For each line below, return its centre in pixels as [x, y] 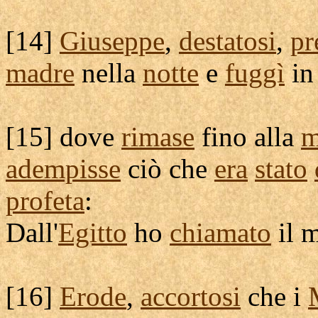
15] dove [68, 137]
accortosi [191, 296]
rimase [158, 137]
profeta [45, 201]
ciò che [168, 169]
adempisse [63, 169]
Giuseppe [112, 41]
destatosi [227, 41]
